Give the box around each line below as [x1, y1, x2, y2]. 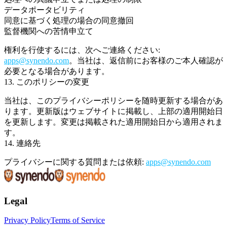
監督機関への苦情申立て [4, 27, 93, 35]
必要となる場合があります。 [4, 67, 109, 75]
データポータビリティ [4, 6, 85, 14]
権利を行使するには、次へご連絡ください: [4, 46, 160, 54]
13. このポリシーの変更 [4, 78, 89, 86]
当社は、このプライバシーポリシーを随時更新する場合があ [4, 96, 223, 105]
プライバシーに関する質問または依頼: [4, 158, 146, 166]
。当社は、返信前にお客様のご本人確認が [69, 56, 223, 65]
